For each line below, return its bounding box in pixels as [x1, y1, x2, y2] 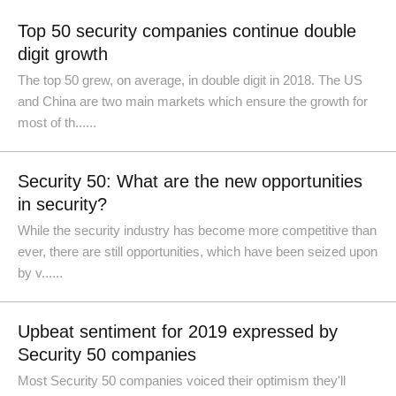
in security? [18, 194, 107, 214]
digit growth [18, 44, 108, 64]
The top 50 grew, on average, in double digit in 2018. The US [18, 72, 362, 88]
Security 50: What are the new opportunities [18, 171, 362, 191]
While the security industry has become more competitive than [18, 223, 377, 238]
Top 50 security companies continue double [18, 21, 356, 41]
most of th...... [18, 115, 96, 130]
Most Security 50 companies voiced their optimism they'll [18, 373, 346, 388]
